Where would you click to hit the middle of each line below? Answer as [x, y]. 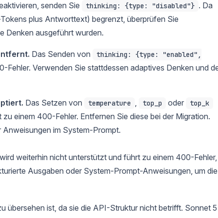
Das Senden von [61, 54]
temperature [109, 103]
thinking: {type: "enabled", [149, 55]
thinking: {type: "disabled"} [140, 6]
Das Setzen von [54, 102]
